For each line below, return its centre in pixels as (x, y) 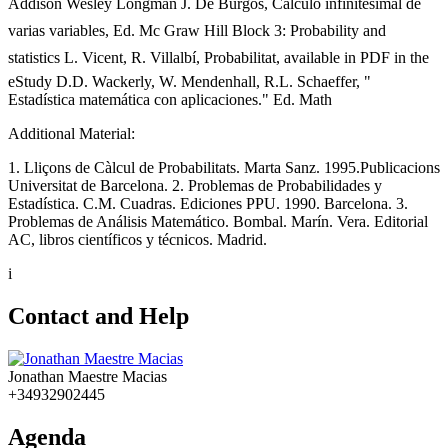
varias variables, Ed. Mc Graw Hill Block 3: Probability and (197, 31)
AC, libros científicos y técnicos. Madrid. (137, 240)
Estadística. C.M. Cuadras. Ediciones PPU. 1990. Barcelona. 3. (208, 204)
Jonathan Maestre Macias (87, 377)
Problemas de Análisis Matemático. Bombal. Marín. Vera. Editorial (218, 222)
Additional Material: (73, 134)
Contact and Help (98, 316)
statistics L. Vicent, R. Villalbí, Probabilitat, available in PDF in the (218, 58)
